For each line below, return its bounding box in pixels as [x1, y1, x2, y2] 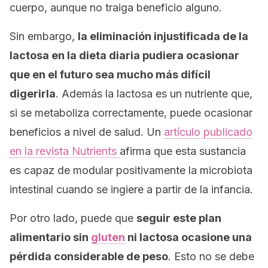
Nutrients [72, 145, 120, 157]
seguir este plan [136, 212, 221, 224]
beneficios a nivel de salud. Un [10, 126, 164, 138]
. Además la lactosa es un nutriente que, [56, 87, 252, 100]
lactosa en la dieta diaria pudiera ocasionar [10, 49, 239, 62]
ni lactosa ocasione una [125, 231, 252, 243]
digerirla [10, 87, 56, 100]
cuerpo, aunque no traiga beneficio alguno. [10, 1, 222, 14]
